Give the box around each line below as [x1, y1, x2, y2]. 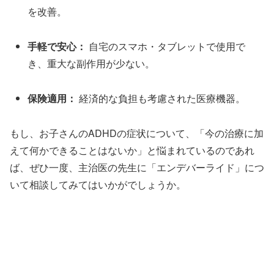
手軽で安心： [28, 39, 87, 53]
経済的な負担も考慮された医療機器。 [76, 91, 246, 105]
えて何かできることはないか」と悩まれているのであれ [10, 143, 254, 157]
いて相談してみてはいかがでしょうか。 [10, 177, 186, 191]
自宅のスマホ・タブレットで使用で [86, 39, 246, 53]
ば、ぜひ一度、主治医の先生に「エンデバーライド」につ [10, 160, 264, 174]
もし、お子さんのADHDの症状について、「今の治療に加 [10, 125, 264, 140]
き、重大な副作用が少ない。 [28, 56, 155, 70]
